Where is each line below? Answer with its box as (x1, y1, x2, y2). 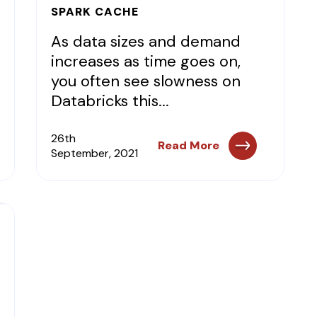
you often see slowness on (50, 71, 241, 91)
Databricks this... (50, 91, 169, 111)
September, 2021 (50, 146, 138, 161)
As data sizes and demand (50, 31, 241, 52)
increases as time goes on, (50, 51, 241, 71)
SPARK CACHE (50, 4, 139, 19)
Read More (158, 138, 220, 153)
